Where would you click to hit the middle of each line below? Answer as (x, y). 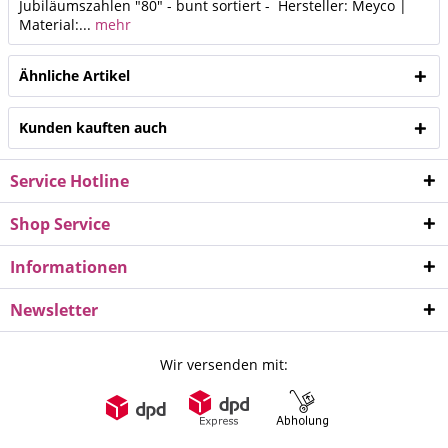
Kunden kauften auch (93, 127)
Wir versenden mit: (224, 364)
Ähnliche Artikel (74, 75)
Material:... (55, 24)
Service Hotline (69, 180)
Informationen (69, 266)
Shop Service (60, 223)
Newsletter (54, 309)
